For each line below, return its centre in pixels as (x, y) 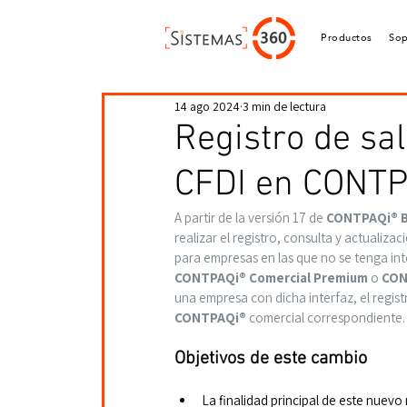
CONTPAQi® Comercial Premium (273, 278)
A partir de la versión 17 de (250, 218)
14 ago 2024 (207, 106)
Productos (347, 38)
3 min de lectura (284, 106)
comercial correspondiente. (326, 318)
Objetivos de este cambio (271, 359)
